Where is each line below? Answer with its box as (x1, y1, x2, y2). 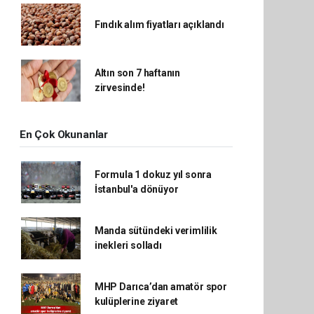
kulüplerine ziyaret (94, 296, 179, 308)
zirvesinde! (94, 82, 145, 94)
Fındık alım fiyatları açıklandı (94, 18, 224, 30)
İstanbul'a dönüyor (94, 184, 179, 196)
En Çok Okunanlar (20, 128, 108, 142)
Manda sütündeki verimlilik (94, 225, 217, 237)
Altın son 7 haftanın (94, 67, 180, 79)
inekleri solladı (94, 240, 162, 252)
